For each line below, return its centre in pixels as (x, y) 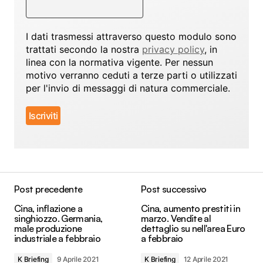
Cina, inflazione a (48, 208)
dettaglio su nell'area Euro (193, 228)
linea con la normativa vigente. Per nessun (119, 62)
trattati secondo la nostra (84, 49)
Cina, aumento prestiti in (190, 208)
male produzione (48, 228)
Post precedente (48, 189)
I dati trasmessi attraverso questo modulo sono (131, 36)
